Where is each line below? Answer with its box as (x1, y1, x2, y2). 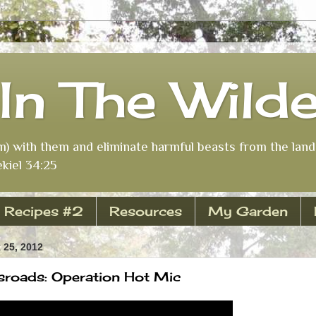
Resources (109, 203, 182, 219)
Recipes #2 (4, 203, 83, 219)
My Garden (207, 203, 288, 219)
